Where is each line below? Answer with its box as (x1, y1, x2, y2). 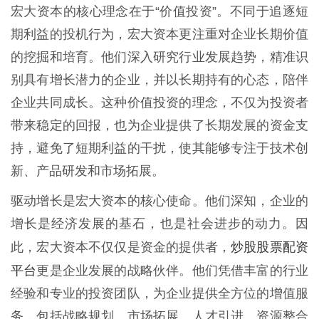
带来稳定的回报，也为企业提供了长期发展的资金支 (11, 117, 308, 132)
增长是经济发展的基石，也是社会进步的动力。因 (11, 216, 308, 231)
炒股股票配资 (231, 237, 309, 255)
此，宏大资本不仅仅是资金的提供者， (11, 239, 231, 254)
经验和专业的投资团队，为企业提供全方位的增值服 (11, 286, 308, 300)
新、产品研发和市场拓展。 (11, 163, 164, 178)
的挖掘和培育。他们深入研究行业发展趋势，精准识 (11, 49, 308, 64)
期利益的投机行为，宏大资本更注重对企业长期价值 (11, 26, 308, 41)
